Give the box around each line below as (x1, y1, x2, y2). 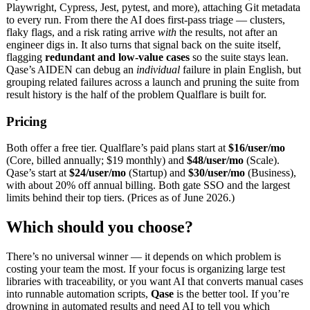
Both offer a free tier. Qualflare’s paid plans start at (6, 142, 228, 154)
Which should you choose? (6, 218, 193, 237)
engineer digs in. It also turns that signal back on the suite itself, (6, 39, 281, 51)
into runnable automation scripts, (6, 288, 151, 300)
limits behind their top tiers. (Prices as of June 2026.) (6, 192, 235, 204)
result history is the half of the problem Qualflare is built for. (6, 89, 266, 100)
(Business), (245, 167, 296, 179)
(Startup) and (126, 167, 188, 179)
